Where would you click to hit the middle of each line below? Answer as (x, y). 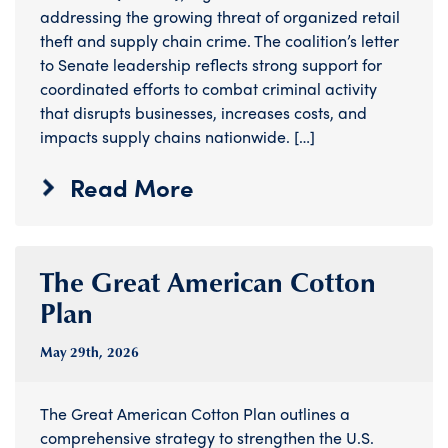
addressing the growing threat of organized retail (220, 17)
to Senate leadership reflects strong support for (211, 65)
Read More (132, 187)
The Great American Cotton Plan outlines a (195, 414)
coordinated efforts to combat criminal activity (208, 89)
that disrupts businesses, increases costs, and (203, 113)
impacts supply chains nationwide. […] (177, 137)
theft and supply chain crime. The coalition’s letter (219, 41)
